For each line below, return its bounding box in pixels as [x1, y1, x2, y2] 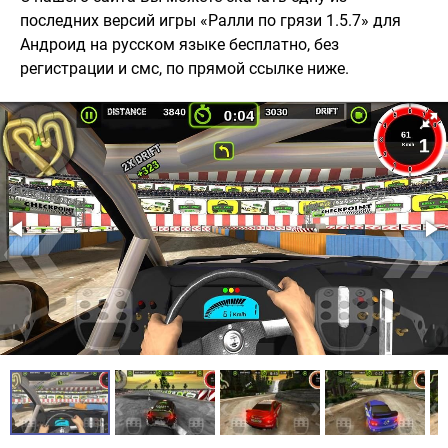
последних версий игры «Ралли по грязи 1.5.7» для [20, 11, 401, 30]
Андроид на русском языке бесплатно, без [20, 35, 339, 54]
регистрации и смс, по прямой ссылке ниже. [20, 59, 349, 78]
